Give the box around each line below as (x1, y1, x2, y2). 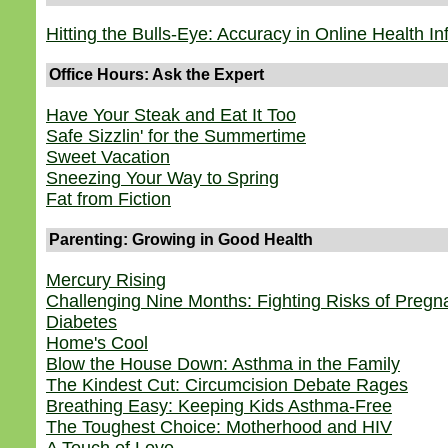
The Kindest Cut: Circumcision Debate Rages (46, 375, 408, 395)
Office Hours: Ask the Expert (49, 66, 264, 83)
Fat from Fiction (46, 189, 171, 209)
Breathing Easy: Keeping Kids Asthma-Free (46, 396, 392, 416)
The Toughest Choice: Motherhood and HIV (46, 417, 392, 437)
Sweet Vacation (46, 147, 170, 167)
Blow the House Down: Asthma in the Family (46, 354, 400, 374)
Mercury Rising (46, 270, 166, 290)
